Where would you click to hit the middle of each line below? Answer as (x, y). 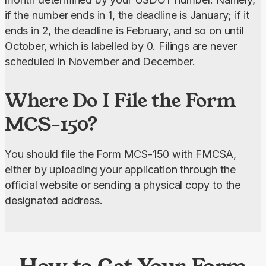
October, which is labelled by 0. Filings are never (121, 46)
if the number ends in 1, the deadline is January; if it (127, 15)
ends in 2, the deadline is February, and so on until (124, 31)
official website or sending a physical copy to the (123, 185)
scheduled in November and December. (100, 62)
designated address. (54, 201)
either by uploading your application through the (120, 170)
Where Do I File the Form (121, 100)
